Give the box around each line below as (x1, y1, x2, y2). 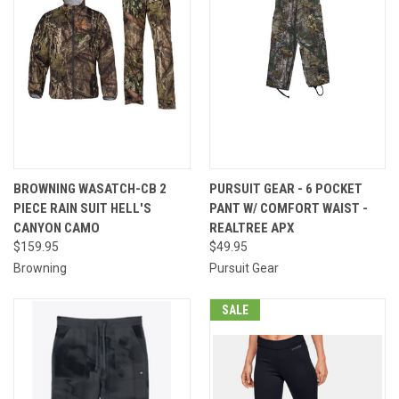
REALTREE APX (208, 219, 294, 236)
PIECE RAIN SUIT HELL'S (13, 199, 151, 216)
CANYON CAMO (13, 219, 100, 236)
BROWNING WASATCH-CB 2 (13, 180, 167, 197)
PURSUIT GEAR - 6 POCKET (208, 180, 362, 197)
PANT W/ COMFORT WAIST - (208, 199, 368, 216)
